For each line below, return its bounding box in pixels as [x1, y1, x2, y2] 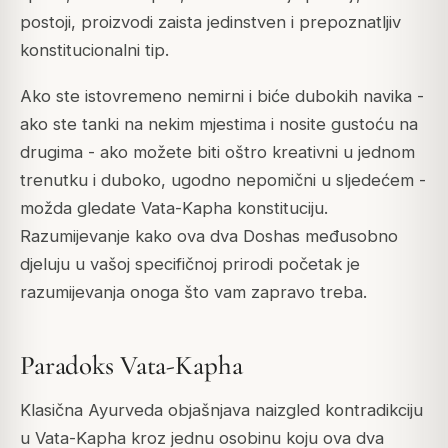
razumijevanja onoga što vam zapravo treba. [20, 282, 367, 303]
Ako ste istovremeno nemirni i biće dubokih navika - [20, 86, 424, 107]
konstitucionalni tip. [20, 40, 169, 60]
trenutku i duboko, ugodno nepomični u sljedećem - [20, 170, 426, 191]
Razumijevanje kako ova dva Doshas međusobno [20, 226, 398, 247]
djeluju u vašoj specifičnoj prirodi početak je [20, 254, 360, 275]
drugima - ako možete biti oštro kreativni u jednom [20, 142, 415, 163]
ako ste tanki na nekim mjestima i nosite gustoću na [20, 114, 418, 135]
